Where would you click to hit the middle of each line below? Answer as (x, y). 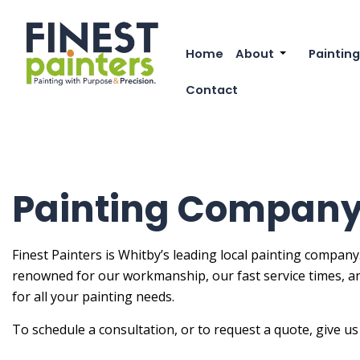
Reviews (274, 88)
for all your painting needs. (93, 297)
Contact (212, 90)
